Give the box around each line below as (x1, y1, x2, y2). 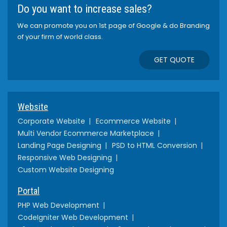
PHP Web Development (18, 200, 99, 210)
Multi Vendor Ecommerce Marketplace (18, 128, 154, 138)
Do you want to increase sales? (17, 2, 152, 15)
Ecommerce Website (96, 116, 171, 126)
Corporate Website (18, 116, 85, 126)
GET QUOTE (154, 54, 195, 65)
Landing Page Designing (18, 140, 101, 150)
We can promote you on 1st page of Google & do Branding (17, 20, 210, 30)
